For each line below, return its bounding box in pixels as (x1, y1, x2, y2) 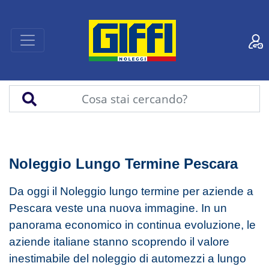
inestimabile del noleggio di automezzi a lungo (9, 252, 246, 265)
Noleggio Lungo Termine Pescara (9, 156, 238, 172)
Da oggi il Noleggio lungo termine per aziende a (9, 184, 253, 198)
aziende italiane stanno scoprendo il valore (9, 235, 229, 248)
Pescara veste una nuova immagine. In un (9, 201, 227, 214)
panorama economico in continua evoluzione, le (9, 218, 256, 231)
